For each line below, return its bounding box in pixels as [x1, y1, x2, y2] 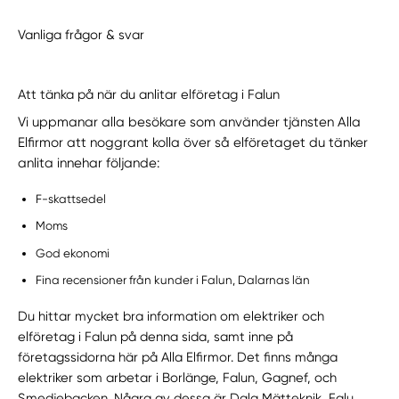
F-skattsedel [36, 191, 107, 206]
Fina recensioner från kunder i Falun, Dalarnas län [36, 273, 311, 287]
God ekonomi [36, 246, 110, 260]
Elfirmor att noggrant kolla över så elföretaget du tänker [18, 134, 369, 151]
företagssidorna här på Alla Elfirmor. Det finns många [18, 349, 338, 366]
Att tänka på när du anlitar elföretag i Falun [18, 85, 281, 102]
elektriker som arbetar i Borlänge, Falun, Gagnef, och [18, 370, 338, 387]
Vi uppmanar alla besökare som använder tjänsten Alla [18, 113, 362, 130]
